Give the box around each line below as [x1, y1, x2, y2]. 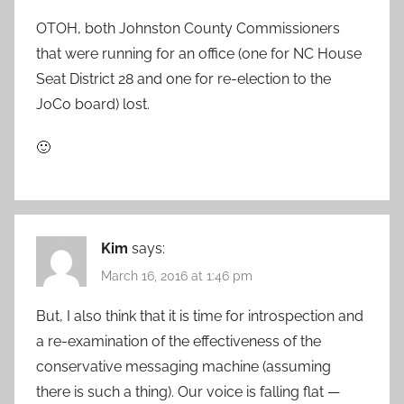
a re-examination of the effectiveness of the [36, 333, 321, 351]
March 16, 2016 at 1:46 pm [101, 268, 252, 283]
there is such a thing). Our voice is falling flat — [36, 383, 340, 401]
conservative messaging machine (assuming [36, 358, 331, 376]
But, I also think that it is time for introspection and [36, 308, 363, 326]
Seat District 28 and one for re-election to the [36, 69, 331, 87]
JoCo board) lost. [36, 95, 150, 113]
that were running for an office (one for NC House [36, 44, 362, 62]
